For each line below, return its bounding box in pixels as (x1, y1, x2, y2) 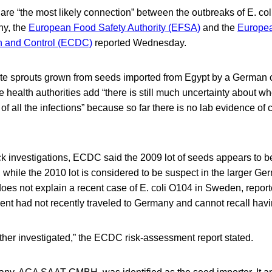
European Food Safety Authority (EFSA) (29, 22, 200, 33)
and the (200, 22, 237, 33)
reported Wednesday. (92, 37, 186, 48)
